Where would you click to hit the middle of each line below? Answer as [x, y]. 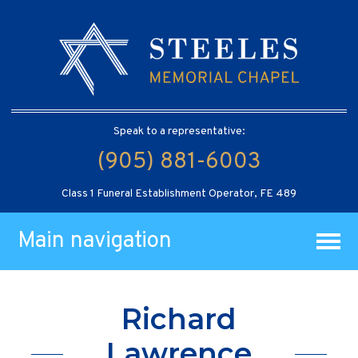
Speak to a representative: [179, 131]
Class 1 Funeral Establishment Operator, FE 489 [179, 193]
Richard [179, 319]
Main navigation [95, 241]
